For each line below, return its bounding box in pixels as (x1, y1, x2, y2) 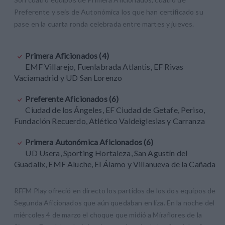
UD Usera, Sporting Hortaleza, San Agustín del (25, 148, 188, 158)
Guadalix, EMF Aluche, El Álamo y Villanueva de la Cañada (14, 159, 216, 169)
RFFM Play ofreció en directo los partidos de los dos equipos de (14, 186, 216, 195)
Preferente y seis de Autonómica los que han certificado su (14, 7, 203, 16)
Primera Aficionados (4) (25, 50, 109, 60)
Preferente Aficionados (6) (25, 93, 119, 103)
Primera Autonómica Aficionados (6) (25, 137, 154, 147)
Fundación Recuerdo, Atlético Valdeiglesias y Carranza (14, 116, 205, 126)
